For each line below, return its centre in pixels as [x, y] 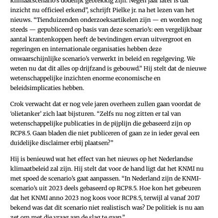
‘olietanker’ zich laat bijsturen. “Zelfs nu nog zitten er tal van [96, 113]
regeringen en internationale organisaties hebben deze [86, 49]
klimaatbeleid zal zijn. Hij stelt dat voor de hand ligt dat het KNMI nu [107, 169]
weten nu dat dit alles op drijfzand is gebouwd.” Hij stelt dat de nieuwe [108, 68]
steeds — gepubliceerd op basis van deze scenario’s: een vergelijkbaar [106, 29]
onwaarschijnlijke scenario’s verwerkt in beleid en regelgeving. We [103, 58]
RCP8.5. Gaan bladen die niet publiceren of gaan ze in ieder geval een [105, 133]
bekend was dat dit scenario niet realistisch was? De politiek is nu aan [107, 208]
